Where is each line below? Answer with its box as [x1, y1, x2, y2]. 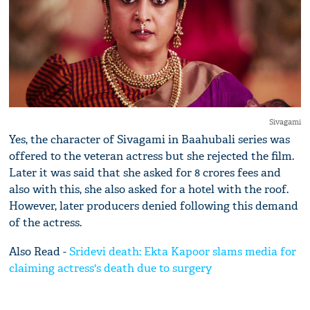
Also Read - [9, 244, 70, 259]
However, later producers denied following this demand [9, 199, 299, 214]
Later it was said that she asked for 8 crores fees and [9, 165, 282, 181]
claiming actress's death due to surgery [9, 261, 212, 276]
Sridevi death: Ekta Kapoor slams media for [69, 244, 297, 259]
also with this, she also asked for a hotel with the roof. [9, 182, 289, 197]
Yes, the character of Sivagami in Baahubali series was [9, 132, 291, 147]
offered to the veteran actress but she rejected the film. [9, 149, 295, 164]
